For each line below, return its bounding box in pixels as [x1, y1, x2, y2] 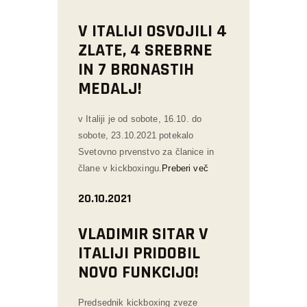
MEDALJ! [78, 77, 142, 100]
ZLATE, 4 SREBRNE [78, 38, 212, 62]
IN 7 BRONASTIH [78, 58, 194, 81]
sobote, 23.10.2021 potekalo [78, 130, 194, 140]
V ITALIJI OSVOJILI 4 [78, 19, 227, 42]
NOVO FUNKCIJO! [78, 260, 199, 284]
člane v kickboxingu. [78, 162, 162, 173]
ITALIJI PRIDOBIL [78, 241, 200, 265]
